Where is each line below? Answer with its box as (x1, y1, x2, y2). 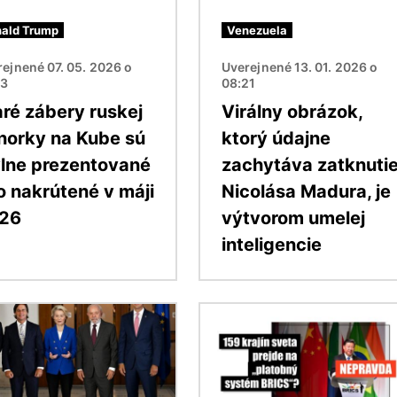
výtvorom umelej (222, 206, 365, 229)
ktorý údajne (222, 127, 331, 149)
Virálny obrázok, (222, 100, 362, 122)
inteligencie (222, 233, 322, 255)
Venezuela (227, 22, 287, 37)
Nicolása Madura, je (222, 180, 391, 202)
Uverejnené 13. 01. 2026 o (222, 58, 378, 74)
